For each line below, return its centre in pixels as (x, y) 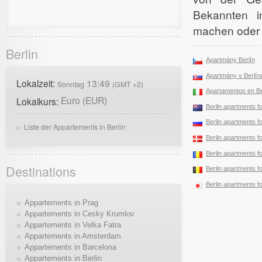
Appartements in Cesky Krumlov (79, 213)
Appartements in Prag (61, 202)
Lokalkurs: (39, 101)
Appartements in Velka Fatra (73, 225)
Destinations (41, 171)
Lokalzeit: (37, 83)
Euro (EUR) (84, 100)
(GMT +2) (128, 84)
